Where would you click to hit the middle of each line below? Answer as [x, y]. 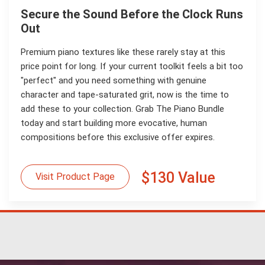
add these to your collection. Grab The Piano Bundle [122, 109]
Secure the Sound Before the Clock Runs [132, 14]
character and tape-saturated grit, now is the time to [125, 94]
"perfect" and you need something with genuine [114, 80]
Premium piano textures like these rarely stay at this [123, 52]
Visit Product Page [75, 177]
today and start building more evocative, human [114, 123]
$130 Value [178, 178]
